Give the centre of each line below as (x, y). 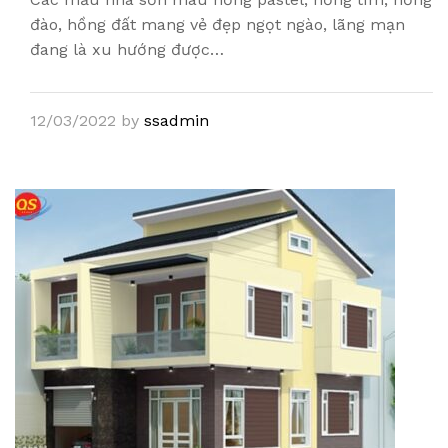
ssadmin (176, 120)
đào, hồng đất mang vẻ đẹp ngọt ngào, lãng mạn (217, 24)
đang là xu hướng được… (127, 49)
